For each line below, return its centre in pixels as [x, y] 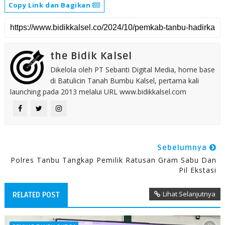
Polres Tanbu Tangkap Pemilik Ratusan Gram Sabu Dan [114, 160]
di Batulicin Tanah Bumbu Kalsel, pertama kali [124, 80]
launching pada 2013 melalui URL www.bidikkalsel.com [98, 91]
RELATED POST [36, 195]
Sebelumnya [184, 147]
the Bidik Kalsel [91, 56]
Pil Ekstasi [198, 170]
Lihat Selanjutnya [189, 194]
